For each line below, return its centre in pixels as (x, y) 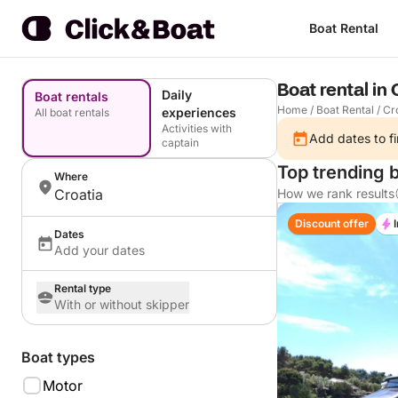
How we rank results (336, 193)
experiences (199, 112)
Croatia (79, 195)
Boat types (58, 357)
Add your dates (99, 250)
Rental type (83, 288)
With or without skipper (122, 304)
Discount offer (332, 223)
